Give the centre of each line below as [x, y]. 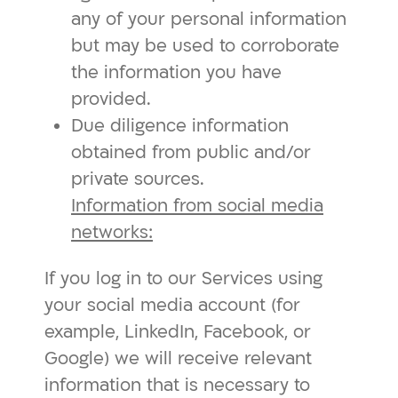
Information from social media [197, 206]
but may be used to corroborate [205, 46]
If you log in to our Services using [183, 279]
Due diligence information [180, 126]
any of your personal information [209, 19]
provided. [111, 99]
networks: [112, 232]
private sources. [138, 179]
